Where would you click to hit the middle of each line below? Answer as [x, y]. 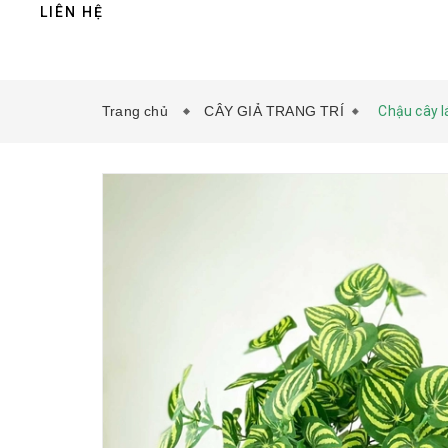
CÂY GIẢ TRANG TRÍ [274, 111]
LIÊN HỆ [72, 12]
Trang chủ [139, 111]
